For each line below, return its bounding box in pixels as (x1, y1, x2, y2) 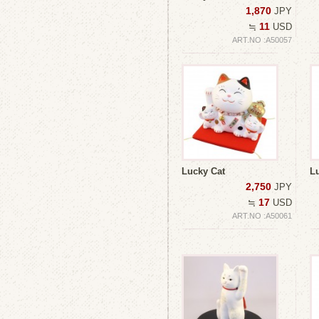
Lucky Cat (182, 166, 225, 177)
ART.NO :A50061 (232, 211, 292, 220)
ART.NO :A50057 (232, 36, 292, 44)
